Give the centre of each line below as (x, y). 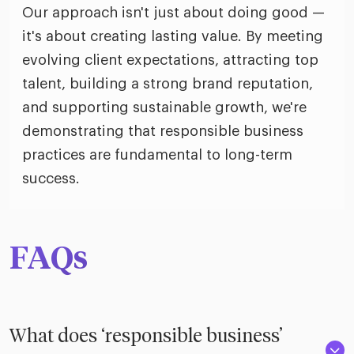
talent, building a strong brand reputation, (168, 84)
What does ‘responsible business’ (146, 337)
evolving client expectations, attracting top (170, 60)
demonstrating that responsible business (163, 132)
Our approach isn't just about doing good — (173, 13)
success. (51, 179)
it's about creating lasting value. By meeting (173, 37)
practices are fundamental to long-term (157, 155)
